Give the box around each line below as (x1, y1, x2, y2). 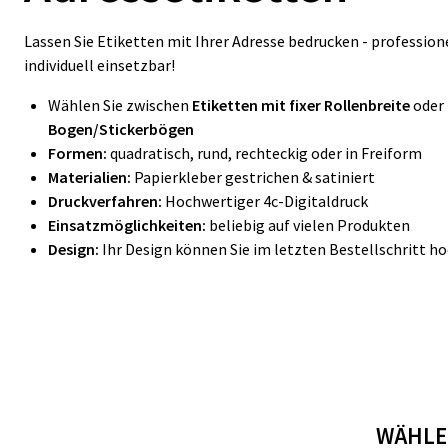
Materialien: (48, 167, 131, 187)
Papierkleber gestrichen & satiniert (131, 167, 375, 187)
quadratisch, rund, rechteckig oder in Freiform (107, 143, 422, 163)
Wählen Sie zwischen (48, 95, 192, 115)
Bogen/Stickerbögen (48, 119, 194, 139)
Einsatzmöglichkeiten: (48, 215, 206, 235)
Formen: (48, 143, 107, 163)
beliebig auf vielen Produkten (206, 215, 410, 235)
